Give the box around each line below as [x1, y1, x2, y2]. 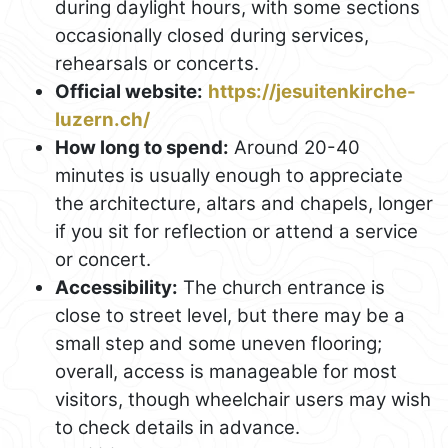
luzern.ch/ [55, 107, 150, 131]
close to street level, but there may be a [55, 303, 405, 327]
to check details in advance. [55, 415, 300, 439]
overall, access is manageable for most [55, 359, 397, 383]
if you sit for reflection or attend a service [55, 219, 418, 243]
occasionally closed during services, [55, 23, 369, 47]
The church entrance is [178, 275, 385, 299]
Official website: [55, 79, 203, 103]
